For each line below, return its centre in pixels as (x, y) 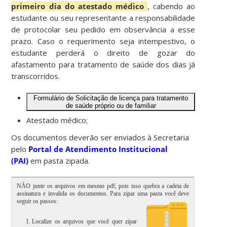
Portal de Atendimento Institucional (98, 149)
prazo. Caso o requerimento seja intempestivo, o (103, 41)
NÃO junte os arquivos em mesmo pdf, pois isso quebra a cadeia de (103, 186)
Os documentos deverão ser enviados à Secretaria (100, 137)
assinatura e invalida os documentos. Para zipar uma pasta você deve (103, 193)
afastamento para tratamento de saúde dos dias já (103, 64)
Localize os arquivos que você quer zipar (85, 221)
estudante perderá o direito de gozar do (103, 52)
